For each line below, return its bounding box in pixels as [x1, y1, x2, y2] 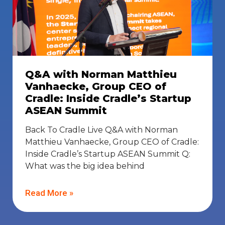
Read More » [25, 188, 73, 198]
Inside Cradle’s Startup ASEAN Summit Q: [25, 149, 190, 159]
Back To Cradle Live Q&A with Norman [25, 125, 178, 135]
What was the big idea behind [25, 161, 145, 171]
